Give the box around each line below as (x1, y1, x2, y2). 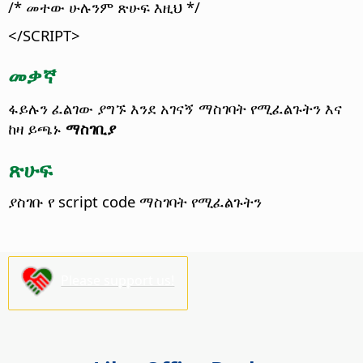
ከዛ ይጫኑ (8, 118, 66, 139)
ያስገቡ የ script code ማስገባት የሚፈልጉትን (8, 191, 262, 212)
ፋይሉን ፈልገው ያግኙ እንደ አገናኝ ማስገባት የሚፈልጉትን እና (8, 98, 342, 119)
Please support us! (61, 271, 175, 289)
